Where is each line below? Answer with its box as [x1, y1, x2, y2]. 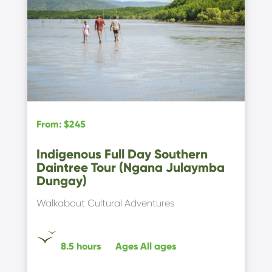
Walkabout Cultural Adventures [36, 197, 174, 209]
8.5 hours [60, 240, 101, 253]
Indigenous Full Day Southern [36, 146, 208, 163]
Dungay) [36, 173, 87, 189]
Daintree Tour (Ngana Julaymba [36, 160, 225, 176]
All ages [140, 240, 176, 253]
